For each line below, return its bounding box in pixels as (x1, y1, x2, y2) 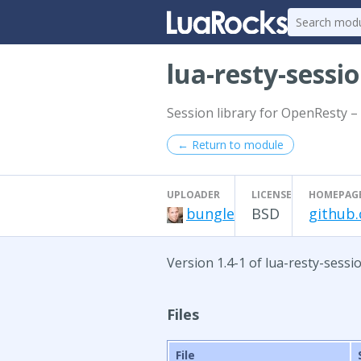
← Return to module (177, 137, 284, 152)
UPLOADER (167, 188, 220, 201)
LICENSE (251, 188, 292, 201)
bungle (186, 204, 234, 223)
